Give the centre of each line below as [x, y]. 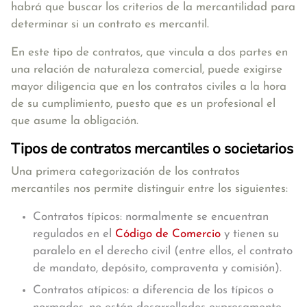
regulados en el [74, 234]
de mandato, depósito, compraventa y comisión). [157, 268]
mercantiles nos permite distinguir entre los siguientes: [149, 189]
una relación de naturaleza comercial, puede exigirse [147, 70]
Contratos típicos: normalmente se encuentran [151, 217]
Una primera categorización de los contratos [125, 172]
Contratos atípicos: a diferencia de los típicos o [153, 290]
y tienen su [250, 234]
